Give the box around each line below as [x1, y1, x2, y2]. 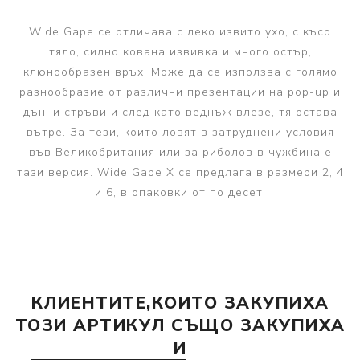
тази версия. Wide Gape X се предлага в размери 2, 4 [16, 164, 344, 180]
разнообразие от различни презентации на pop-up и [19, 84, 341, 100]
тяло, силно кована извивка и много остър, [48, 43, 312, 59]
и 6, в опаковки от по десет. [94, 184, 266, 200]
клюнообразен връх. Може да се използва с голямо [22, 63, 337, 80]
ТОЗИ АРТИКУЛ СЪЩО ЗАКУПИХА [14, 313, 346, 337]
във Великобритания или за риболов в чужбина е [28, 144, 332, 160]
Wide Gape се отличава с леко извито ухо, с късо [29, 23, 331, 39]
